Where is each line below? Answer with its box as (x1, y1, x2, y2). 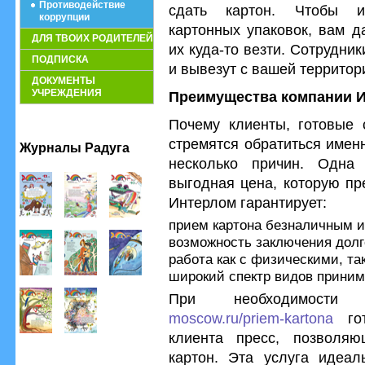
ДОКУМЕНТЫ (32, 75, 95, 86)
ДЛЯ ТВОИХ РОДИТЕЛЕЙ (32, 33, 153, 44)
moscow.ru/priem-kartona (169, 310, 333, 327)
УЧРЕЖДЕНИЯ (32, 87, 102, 99)
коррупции (39, 11, 90, 23)
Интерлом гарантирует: (169, 194, 327, 211)
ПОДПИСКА (32, 54, 89, 65)
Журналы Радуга (20, 141, 130, 155)
